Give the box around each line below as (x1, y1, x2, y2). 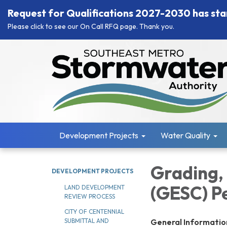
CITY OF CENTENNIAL (64, 208, 124, 215)
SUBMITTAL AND (64, 217, 109, 224)
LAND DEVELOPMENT (64, 183, 125, 191)
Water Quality (161, 130, 210, 140)
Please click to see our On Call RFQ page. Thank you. (8, 22, 174, 31)
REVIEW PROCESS (64, 193, 115, 200)
